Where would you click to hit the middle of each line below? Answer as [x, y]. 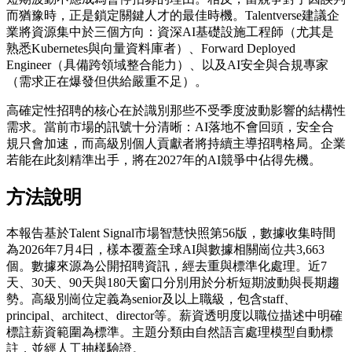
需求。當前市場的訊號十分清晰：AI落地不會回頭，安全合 [170, 126]
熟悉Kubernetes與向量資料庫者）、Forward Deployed [151, 48]
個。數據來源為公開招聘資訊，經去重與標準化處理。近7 [167, 266]
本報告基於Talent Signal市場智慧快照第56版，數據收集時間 [171, 233]
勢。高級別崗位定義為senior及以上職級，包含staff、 [151, 299]
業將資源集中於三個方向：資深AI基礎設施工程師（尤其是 [170, 31]
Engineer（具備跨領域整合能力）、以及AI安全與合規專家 [167, 64]
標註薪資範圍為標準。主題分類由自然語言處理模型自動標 [170, 332]
